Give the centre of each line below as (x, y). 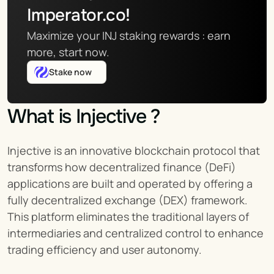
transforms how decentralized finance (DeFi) (122, 167)
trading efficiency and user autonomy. (105, 250)
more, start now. (68, 52)
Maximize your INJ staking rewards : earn (129, 36)
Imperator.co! (79, 16)
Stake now (70, 72)
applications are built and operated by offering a (130, 184)
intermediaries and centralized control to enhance (135, 233)
